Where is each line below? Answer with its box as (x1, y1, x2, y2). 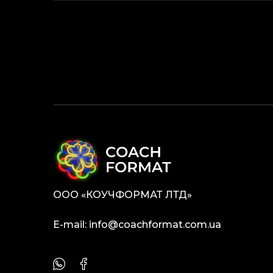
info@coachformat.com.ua (89, 219, 221, 231)
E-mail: (53, 219, 89, 231)
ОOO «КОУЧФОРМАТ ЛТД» (53, 189, 192, 201)
